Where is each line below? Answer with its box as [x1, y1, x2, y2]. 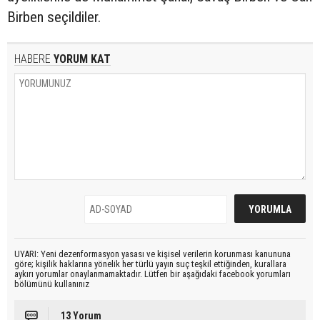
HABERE [14, 51, 51, 66]
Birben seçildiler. [7, 8, 101, 26]
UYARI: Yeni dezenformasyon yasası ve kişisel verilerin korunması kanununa [14, 248, 291, 259]
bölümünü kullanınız [14, 278, 89, 289]
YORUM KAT [51, 51, 111, 66]
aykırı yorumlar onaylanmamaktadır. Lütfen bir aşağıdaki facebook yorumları [14, 268, 291, 279]
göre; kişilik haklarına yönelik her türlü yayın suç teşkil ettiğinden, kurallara [14, 258, 286, 269]
